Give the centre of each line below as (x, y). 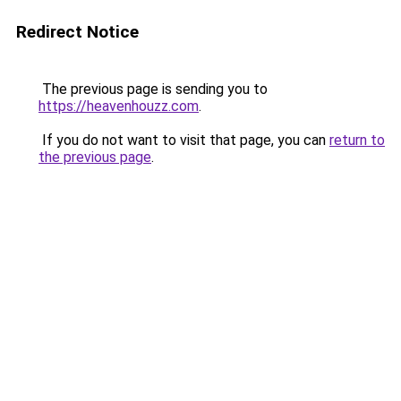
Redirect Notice (77, 32)
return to (357, 140)
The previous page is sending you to (153, 89)
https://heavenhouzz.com (119, 106)
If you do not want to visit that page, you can (184, 140)
